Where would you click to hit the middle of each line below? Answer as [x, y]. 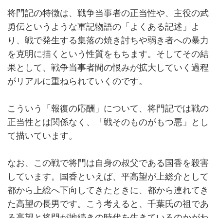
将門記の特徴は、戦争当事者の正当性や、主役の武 [108, 13]
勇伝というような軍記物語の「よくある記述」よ [104, 27]
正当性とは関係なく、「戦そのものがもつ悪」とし [108, 122]
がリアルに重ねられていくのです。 [77, 82]
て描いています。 [42, 136]
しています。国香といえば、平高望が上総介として [108, 177]
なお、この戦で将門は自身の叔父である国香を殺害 [108, 163]
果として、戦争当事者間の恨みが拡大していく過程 [108, 68]
